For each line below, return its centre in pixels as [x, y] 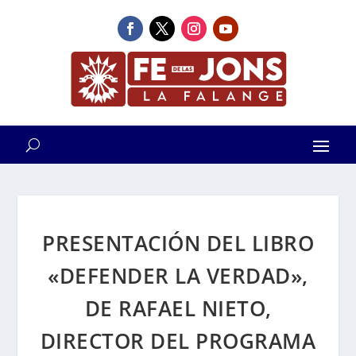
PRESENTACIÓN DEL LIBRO [178, 243]
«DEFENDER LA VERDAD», [178, 276]
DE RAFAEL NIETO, [178, 308]
